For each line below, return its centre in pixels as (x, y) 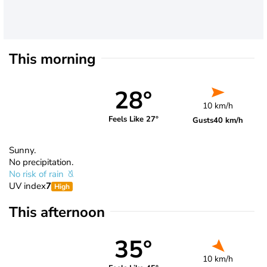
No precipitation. (41, 162)
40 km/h (229, 120)
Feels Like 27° (133, 119)
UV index (27, 186)
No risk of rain (38, 174)
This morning (52, 59)
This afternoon (57, 212)
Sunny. (22, 150)
